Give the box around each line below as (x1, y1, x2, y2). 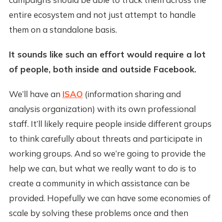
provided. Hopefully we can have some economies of (8, 193, 211, 204)
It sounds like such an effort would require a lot (8, 49, 206, 60)
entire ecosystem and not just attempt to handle (8, 9, 196, 20)
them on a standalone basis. (8, 24, 117, 35)
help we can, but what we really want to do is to (8, 163, 196, 174)
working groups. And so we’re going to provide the (8, 148, 206, 159)
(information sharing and (82, 89, 181, 100)
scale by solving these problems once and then (8, 208, 188, 219)
